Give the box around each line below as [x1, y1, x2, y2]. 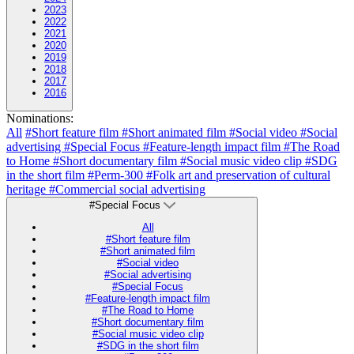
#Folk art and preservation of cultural [146, 168, 330, 182]
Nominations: [6, 111, 73, 125]
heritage [6, 182, 49, 196]
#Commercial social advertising [49, 182, 205, 196]
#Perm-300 [88, 168, 146, 182]
